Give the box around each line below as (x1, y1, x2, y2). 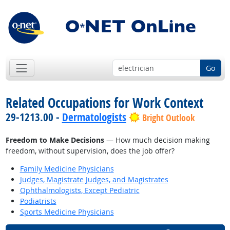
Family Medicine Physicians (20, 164, 114, 174)
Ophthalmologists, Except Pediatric (20, 185, 140, 196)
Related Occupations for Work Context (5, 93, 203, 112)
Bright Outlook (142, 111, 195, 125)
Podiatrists (20, 196, 56, 206)
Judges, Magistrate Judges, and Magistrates (20, 175, 168, 185)
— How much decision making (104, 135, 210, 145)
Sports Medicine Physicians (20, 207, 114, 217)
